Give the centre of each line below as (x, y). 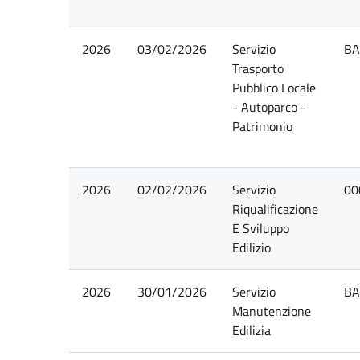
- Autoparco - (269, 107)
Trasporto (258, 68)
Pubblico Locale (274, 88)
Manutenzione (271, 311)
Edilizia (251, 330)
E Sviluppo (260, 228)
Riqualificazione (275, 209)
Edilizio (251, 247)
